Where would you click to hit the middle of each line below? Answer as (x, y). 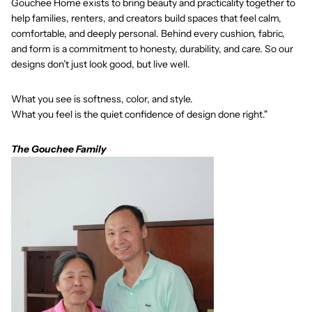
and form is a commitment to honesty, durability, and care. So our (152, 49)
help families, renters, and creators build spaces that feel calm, (146, 18)
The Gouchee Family (59, 149)
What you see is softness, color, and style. (102, 99)
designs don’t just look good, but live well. (101, 64)
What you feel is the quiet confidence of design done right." (139, 115)
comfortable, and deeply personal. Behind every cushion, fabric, (148, 34)
